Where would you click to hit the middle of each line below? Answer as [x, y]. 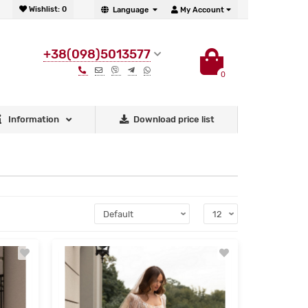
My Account [202, 10]
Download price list [174, 120]
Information [34, 120]
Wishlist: [44, 9]
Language [131, 10]
